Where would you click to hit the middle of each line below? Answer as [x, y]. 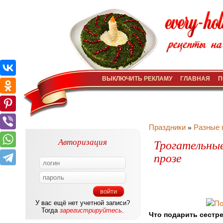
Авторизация [83, 142]
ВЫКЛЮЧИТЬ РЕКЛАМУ [137, 79]
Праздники [167, 127]
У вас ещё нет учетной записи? [83, 203]
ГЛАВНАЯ [195, 79]
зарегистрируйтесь [91, 210]
